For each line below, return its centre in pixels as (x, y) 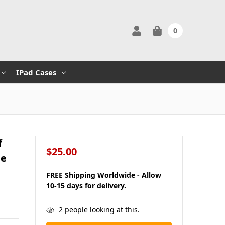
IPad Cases (36, 72)
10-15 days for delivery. (86, 185)
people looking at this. (101, 209)
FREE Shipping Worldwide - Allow (103, 175)
